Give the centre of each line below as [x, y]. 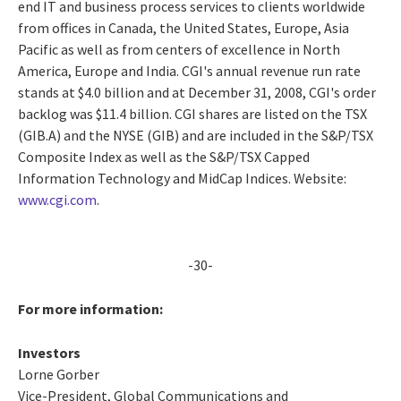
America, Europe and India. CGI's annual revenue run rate [189, 70]
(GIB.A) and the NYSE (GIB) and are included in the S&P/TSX [196, 135]
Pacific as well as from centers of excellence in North [179, 49]
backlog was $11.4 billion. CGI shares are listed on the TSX [192, 113]
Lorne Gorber [59, 374]
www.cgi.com [57, 199]
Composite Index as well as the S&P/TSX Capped [164, 156]
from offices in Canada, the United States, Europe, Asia [183, 27]
